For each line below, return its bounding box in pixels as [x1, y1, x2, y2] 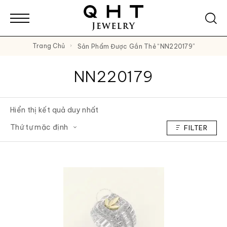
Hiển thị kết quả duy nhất [10, 105, 99, 115]
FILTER [184, 123, 208, 132]
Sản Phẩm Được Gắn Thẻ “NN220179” [82, 42, 195, 50]
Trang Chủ [36, 42, 65, 50]
